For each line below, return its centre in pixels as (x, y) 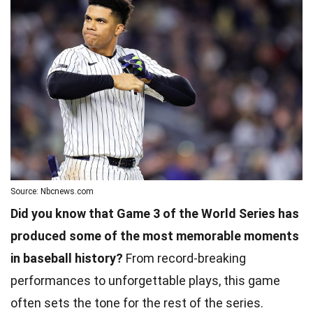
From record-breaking (184, 258)
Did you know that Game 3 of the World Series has (155, 213)
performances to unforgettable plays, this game (145, 280)
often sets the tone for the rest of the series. (137, 303)
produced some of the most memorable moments (155, 235)
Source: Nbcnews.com (52, 191)
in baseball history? (67, 258)
